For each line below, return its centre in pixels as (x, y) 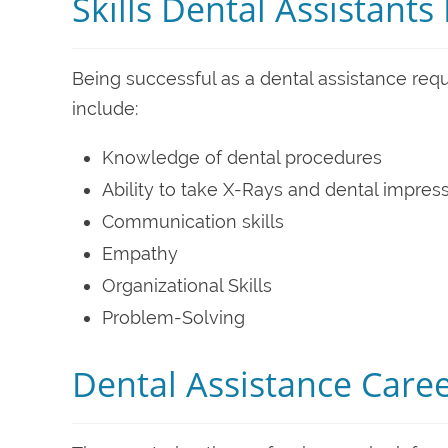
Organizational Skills (187, 285)
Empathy (140, 253)
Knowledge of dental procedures (242, 157)
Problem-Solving (173, 317)
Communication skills (193, 221)
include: (105, 108)
